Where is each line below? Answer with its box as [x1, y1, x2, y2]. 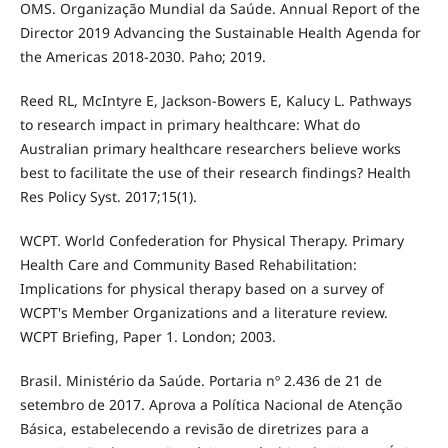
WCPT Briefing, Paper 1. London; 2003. [19, 327, 276, 347]
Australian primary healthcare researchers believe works [19, 139, 401, 159]
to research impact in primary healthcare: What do [19, 115, 360, 135]
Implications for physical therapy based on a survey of [19, 279, 384, 299]
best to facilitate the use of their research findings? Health [19, 163, 411, 183]
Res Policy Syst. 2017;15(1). [19, 187, 197, 207]
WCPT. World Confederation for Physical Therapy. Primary [19, 231, 404, 251]
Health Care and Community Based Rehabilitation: [19, 255, 357, 275]
